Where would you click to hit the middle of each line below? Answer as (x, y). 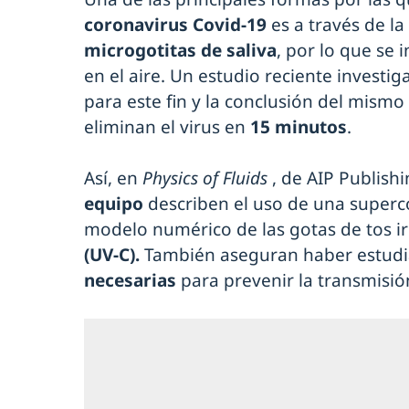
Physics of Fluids (205, 178)
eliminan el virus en (167, 126)
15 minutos (299, 126)
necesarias (130, 280)
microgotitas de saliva (180, 50)
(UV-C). (112, 254)
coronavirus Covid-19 (175, 24)
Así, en (113, 178)
